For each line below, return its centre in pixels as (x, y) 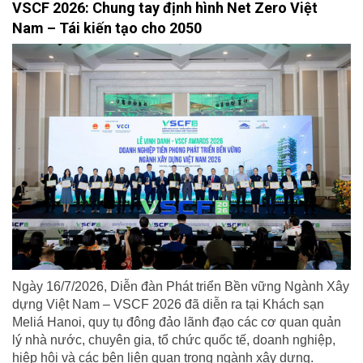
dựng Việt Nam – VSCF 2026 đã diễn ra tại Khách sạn (168, 304)
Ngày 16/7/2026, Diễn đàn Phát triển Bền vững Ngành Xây (181, 286)
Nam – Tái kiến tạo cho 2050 (107, 28)
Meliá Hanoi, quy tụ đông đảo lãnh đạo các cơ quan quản (177, 322)
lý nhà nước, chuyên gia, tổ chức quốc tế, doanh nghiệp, (174, 340)
